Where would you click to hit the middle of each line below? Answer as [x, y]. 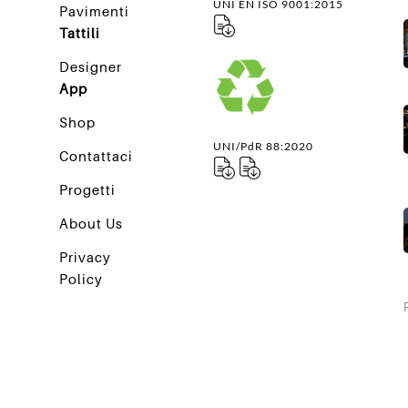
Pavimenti [94, 11]
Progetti [87, 190]
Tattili [79, 33]
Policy [81, 279]
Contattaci [96, 156]
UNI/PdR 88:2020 [264, 146]
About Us [91, 224]
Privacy [85, 257]
